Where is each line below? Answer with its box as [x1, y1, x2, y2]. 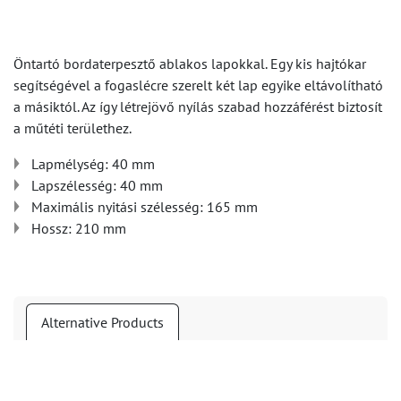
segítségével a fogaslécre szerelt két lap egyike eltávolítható [13, 76, 383, 94]
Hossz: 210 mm [31, 219, 126, 237]
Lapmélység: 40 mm [31, 155, 155, 173]
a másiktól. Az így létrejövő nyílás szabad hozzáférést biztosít [13, 98, 382, 115]
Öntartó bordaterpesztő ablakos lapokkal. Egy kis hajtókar [13, 55, 366, 73]
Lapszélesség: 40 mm [31, 176, 163, 194]
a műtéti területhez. [13, 119, 132, 137]
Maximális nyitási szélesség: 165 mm [31, 198, 258, 216]
